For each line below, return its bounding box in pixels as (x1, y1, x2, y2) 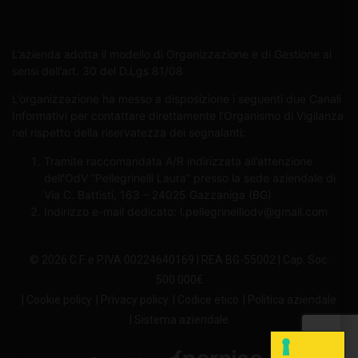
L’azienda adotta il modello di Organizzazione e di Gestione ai (12, 46, 332, 61)
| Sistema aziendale (129, 313, 229, 327)
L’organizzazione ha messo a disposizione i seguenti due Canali (12, 92, 341, 106)
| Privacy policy (96, 293, 169, 307)
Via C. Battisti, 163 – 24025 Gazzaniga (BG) (44, 187, 272, 201)
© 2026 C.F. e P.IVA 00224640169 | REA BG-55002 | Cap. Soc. (29, 253, 329, 267)
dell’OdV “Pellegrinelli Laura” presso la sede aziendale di (44, 170, 336, 185)
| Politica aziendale (243, 293, 336, 307)
